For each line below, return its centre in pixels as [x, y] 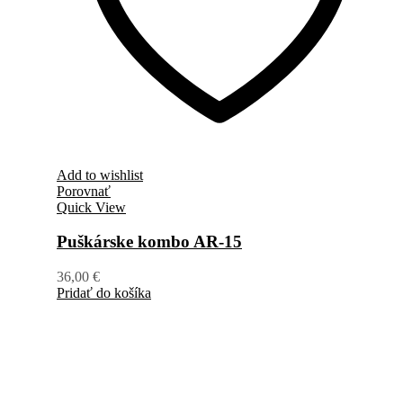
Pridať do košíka [104, 292]
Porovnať [84, 191]
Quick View [91, 207]
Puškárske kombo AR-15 [149, 242]
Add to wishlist [100, 175]
